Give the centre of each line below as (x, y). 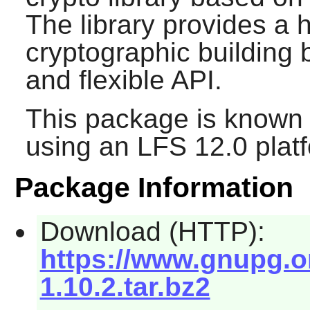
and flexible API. (124, 80)
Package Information (154, 188)
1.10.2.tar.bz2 (125, 287)
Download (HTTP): (152, 232)
